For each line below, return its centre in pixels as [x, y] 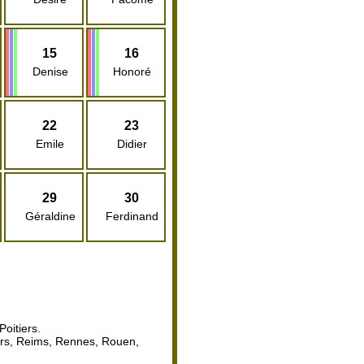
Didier [132, 144]
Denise [50, 72]
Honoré [132, 72]
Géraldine [50, 217]
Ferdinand [132, 217]
